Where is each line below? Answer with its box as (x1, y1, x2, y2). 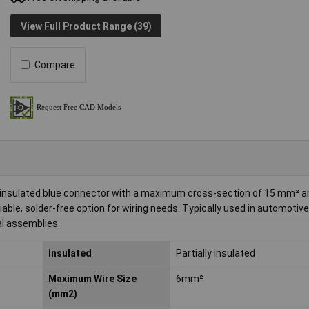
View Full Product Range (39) (20, 20, 152, 32)
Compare (34, 59, 76, 70)
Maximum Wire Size (48, 273, 137, 285)
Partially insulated (175, 248, 255, 259)
